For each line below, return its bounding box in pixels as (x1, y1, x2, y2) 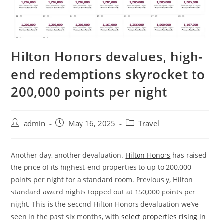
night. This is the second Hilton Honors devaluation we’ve (11, 199, 199, 209)
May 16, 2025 (68, 119, 116, 129)
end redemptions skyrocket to (11, 65, 205, 83)
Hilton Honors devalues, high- (11, 48, 203, 66)
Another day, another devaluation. (11, 150, 126, 160)
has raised (170, 150, 207, 160)
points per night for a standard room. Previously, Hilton (11, 175, 193, 185)
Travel (138, 119, 160, 129)
